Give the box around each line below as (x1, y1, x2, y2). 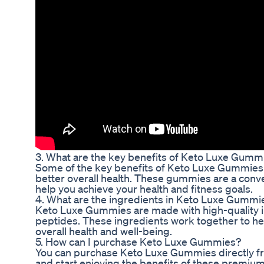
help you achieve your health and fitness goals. (35, 182, 253, 196)
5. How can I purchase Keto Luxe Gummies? (35, 235, 241, 249)
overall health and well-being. (35, 225, 172, 238)
